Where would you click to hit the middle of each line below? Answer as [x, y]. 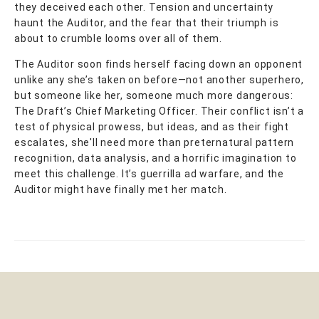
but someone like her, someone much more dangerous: [154, 95]
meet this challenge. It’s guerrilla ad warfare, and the [149, 173]
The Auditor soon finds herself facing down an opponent [159, 64]
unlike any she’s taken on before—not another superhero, [159, 79]
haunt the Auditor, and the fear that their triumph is [147, 22]
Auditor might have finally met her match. [121, 189]
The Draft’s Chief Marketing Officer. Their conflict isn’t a [159, 111]
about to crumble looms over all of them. [119, 38]
